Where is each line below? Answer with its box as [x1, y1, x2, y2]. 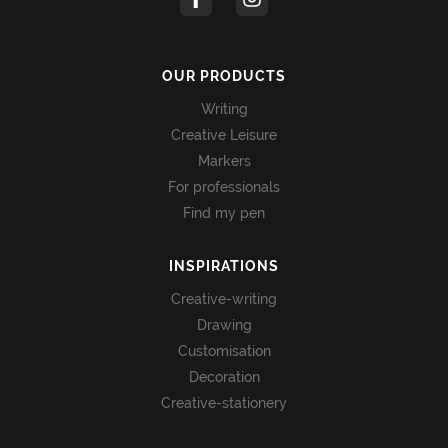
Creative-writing [171, 290, 277, 307]
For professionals [168, 178, 280, 195]
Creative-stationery [161, 394, 287, 411]
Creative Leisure [171, 126, 277, 143]
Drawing [196, 316, 252, 333]
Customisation [177, 342, 271, 359]
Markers [197, 152, 251, 169]
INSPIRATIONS [169, 257, 279, 274]
